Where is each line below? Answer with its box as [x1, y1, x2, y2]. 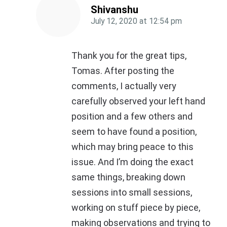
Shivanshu [91, 4, 138, 16]
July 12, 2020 [91, 16, 137, 26]
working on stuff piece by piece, [71, 202, 200, 213]
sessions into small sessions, [71, 187, 192, 198]
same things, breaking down [71, 172, 185, 183]
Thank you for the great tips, [71, 50, 186, 61]
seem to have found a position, [71, 126, 197, 137]
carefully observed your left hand [71, 96, 205, 107]
